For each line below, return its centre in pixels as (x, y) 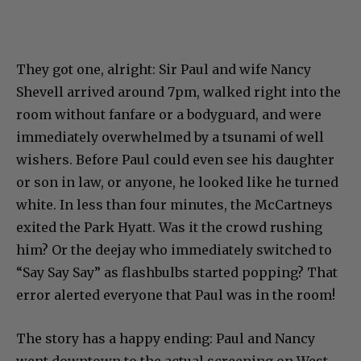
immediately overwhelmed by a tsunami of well (170, 137)
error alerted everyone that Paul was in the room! (176, 295)
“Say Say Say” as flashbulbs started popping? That (177, 273)
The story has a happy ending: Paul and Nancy (166, 339)
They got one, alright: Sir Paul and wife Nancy (164, 70)
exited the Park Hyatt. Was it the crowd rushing (169, 228)
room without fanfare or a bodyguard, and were (169, 115)
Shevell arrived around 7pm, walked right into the (178, 92)
